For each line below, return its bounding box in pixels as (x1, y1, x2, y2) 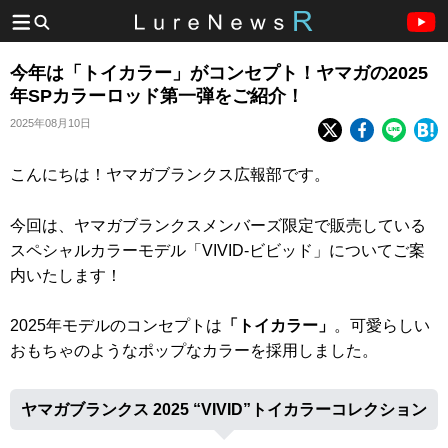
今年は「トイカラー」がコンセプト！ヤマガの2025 (10, 63, 428, 83)
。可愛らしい (334, 317, 430, 335)
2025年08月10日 (10, 117, 91, 129)
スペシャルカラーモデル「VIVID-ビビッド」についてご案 (10, 241, 425, 259)
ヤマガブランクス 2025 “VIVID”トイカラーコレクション (21, 400, 427, 418)
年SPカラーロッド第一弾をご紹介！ (10, 86, 304, 106)
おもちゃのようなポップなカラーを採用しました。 (10, 342, 378, 360)
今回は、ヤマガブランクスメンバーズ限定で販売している (10, 216, 426, 234)
